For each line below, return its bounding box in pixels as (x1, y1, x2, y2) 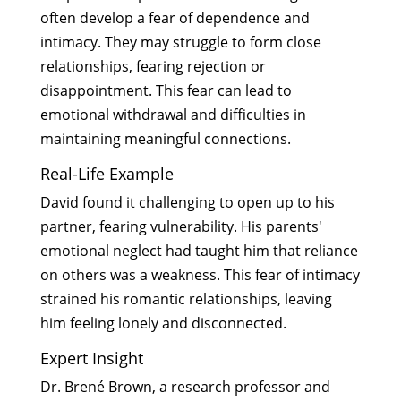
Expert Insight (39, 346, 143, 369)
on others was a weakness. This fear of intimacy (39, 264, 360, 285)
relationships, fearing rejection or (39, 55, 266, 76)
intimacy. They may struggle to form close (39, 31, 321, 52)
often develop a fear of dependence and (39, 7, 310, 28)
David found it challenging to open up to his (39, 192, 335, 212)
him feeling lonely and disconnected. (39, 312, 286, 333)
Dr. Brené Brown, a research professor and (39, 376, 330, 397)
